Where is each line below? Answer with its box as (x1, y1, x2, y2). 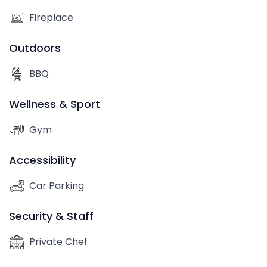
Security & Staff (9, 209, 94, 223)
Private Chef (29, 235, 88, 249)
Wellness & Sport (9, 97, 100, 111)
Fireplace (29, 11, 73, 24)
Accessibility (9, 153, 76, 167)
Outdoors (9, 41, 61, 55)
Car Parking (29, 179, 84, 193)
